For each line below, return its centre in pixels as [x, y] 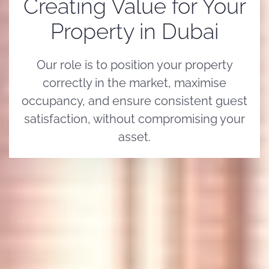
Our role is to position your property [134, 65]
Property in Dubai [134, 31]
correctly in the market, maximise [134, 83]
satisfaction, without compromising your [134, 119]
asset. [134, 137]
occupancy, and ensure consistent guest [134, 101]
